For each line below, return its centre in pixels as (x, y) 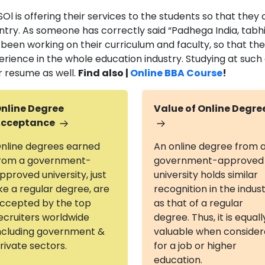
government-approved (209, 161)
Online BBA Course (176, 73)
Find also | (104, 73)
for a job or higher (195, 246)
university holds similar (206, 175)
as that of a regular (198, 203)
